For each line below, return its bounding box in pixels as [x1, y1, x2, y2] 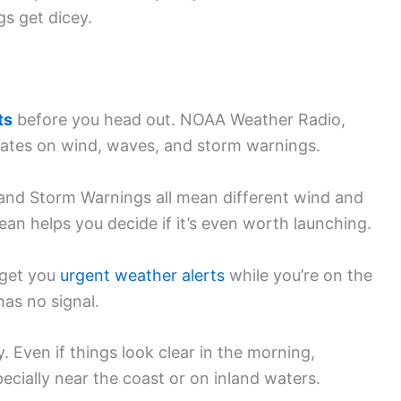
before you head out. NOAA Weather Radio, [13, 109, 346, 129]
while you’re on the [225, 265, 372, 285]
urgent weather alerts [60, 265, 225, 285]
